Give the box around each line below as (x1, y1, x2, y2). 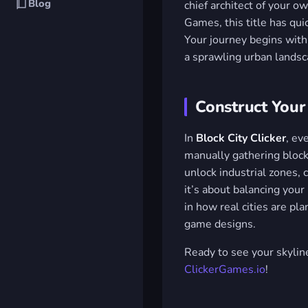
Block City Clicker (196, 130, 286, 146)
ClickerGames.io (184, 261, 265, 277)
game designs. (184, 216, 256, 232)
